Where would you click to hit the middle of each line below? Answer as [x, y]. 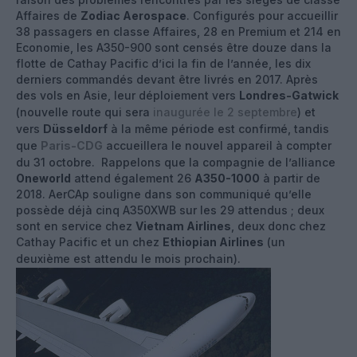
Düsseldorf [75, 128]
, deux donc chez [279, 226]
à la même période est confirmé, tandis [218, 128]
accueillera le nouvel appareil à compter [217, 145]
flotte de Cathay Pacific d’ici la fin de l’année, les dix [163, 63]
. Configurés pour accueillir [262, 15]
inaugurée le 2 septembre [225, 112]
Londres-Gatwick [289, 95]
